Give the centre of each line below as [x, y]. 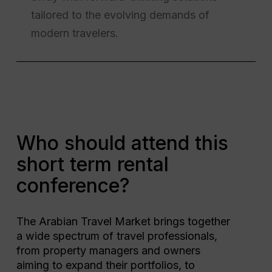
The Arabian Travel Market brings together [123, 222]
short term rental [92, 165]
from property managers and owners [108, 251]
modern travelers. [74, 33]
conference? [73, 186]
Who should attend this [122, 143]
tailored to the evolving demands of [120, 15]
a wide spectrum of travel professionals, [117, 236]
